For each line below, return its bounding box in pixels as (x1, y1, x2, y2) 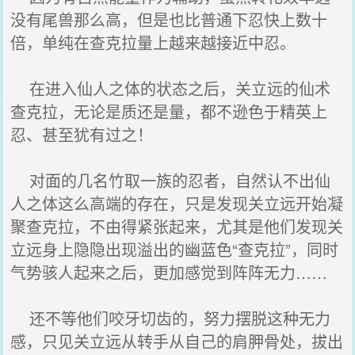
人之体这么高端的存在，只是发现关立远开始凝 (10, 192, 344, 215)
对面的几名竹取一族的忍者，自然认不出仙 (10, 169, 331, 192)
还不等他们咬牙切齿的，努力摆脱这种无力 (10, 307, 331, 330)
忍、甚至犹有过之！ (10, 123, 154, 146)
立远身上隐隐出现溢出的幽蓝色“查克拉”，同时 (10, 238, 339, 261)
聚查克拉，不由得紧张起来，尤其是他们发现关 (10, 215, 344, 238)
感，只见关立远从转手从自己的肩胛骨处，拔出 (10, 330, 344, 353)
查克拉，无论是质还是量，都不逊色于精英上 (10, 100, 328, 123)
